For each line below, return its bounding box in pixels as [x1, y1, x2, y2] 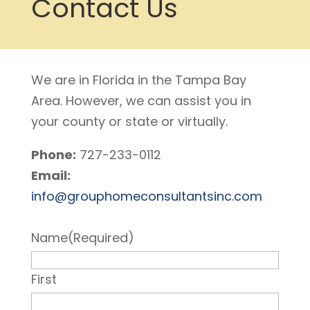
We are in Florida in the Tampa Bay [30, 71, 246, 89]
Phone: [30, 146, 76, 164]
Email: [30, 167, 71, 185]
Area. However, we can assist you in [30, 92, 251, 110]
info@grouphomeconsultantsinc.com [30, 188, 262, 206]
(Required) [67, 229, 134, 247]
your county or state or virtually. [30, 113, 228, 131]
